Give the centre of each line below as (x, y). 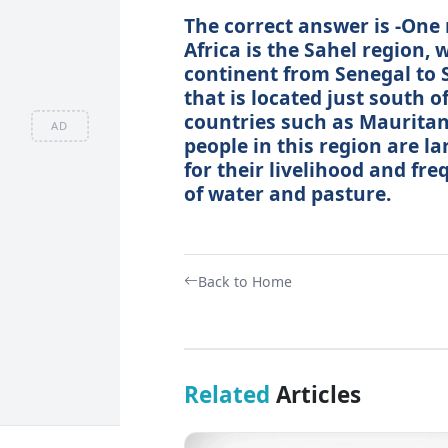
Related (226, 394)
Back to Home (244, 281)
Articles (315, 394)
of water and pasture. (287, 193)
